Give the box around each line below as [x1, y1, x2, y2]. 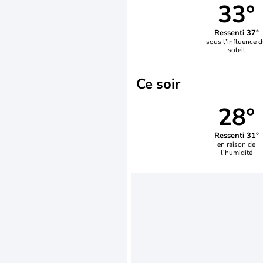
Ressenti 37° [214, 27, 259, 38]
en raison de [217, 139, 256, 149]
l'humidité [220, 147, 252, 157]
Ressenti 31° [214, 130, 259, 141]
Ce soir [136, 75, 180, 93]
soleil [227, 45, 245, 55]
